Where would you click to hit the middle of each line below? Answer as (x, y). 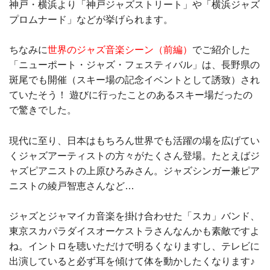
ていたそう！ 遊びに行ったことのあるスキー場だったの (131, 95)
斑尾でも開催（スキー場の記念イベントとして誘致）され (134, 80)
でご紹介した (221, 50)
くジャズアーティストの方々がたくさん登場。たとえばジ (134, 155)
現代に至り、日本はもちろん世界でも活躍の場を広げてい (134, 140)
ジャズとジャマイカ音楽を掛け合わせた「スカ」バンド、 (134, 216)
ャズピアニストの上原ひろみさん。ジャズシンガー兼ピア (134, 171)
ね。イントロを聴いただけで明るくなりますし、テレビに (134, 246)
